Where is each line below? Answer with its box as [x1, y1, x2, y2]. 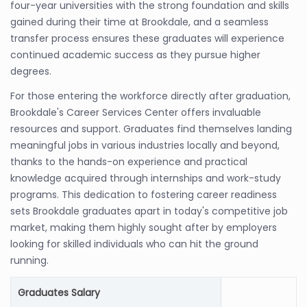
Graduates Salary [18, 286, 100, 299]
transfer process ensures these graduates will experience [10, 32, 284, 45]
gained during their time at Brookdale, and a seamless [10, 15, 269, 29]
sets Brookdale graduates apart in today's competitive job [10, 204, 288, 218]
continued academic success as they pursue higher [10, 48, 260, 62]
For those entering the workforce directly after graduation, [10, 89, 291, 103]
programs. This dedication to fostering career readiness [10, 188, 277, 201]
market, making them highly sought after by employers [10, 221, 277, 234]
